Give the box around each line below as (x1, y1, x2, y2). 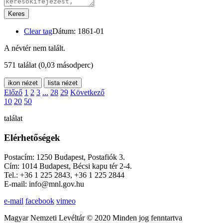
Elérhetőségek (4, 132, 60, 143)
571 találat (4, 61, 38, 70)
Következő (70, 88, 105, 97)
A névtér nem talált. (4, 44, 65, 53)
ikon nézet (8, 79, 38, 87)
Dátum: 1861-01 (52, 27, 104, 36)
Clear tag (24, 27, 52, 36)
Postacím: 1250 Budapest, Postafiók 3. (4, 152, 125, 161)
